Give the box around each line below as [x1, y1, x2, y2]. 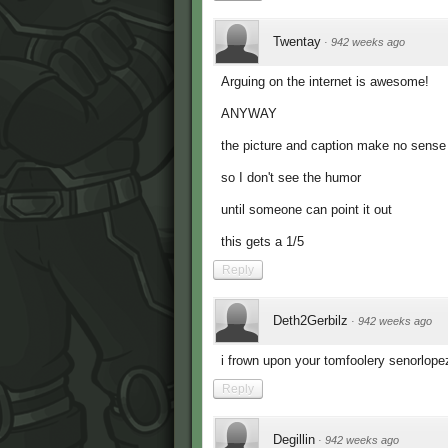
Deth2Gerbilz [273, 313, 348, 329]
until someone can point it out [221, 202, 392, 218]
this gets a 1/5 [221, 234, 304, 250]
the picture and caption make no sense [221, 138, 446, 154]
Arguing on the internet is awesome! [221, 74, 429, 90]
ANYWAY [221, 106, 277, 122]
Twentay [273, 34, 321, 50]
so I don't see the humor [221, 170, 361, 186]
